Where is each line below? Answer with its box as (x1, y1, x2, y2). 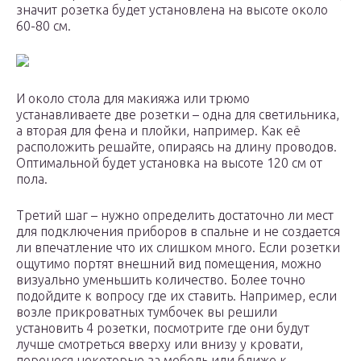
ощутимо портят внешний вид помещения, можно (16, 256, 322, 272)
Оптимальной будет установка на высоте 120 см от (16, 156, 322, 171)
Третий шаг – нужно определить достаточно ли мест (16, 208, 334, 223)
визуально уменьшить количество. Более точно (16, 272, 305, 288)
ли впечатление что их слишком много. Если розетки (16, 240, 340, 255)
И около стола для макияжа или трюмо (16, 91, 250, 106)
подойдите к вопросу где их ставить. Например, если (16, 288, 337, 304)
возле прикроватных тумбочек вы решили (16, 305, 277, 320)
